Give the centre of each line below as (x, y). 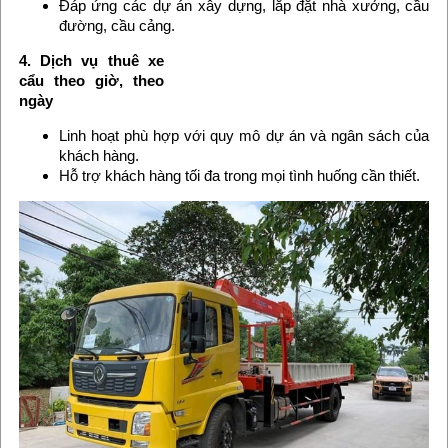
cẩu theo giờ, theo (91, 81)
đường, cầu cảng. (116, 26)
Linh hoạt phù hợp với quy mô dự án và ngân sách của (244, 136)
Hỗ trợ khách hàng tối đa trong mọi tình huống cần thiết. (239, 176)
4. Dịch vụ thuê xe (91, 61)
